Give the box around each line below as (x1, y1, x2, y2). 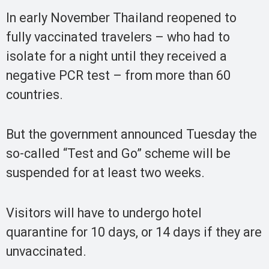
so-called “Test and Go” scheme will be (6, 146, 231, 162)
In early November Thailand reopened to (6, 10, 237, 25)
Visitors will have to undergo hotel (6, 205, 202, 220)
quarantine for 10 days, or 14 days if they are (6, 224, 262, 240)
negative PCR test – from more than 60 (6, 67, 231, 83)
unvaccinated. (6, 243, 86, 259)
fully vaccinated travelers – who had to (6, 29, 230, 44)
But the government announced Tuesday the (6, 127, 257, 142)
